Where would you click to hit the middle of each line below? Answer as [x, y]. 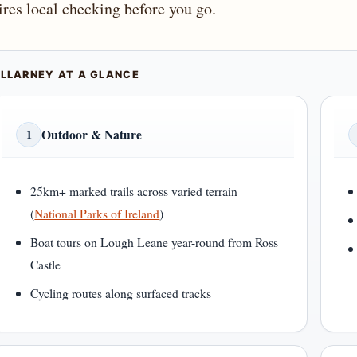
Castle [46, 265]
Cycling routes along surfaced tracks [121, 293]
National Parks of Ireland [97, 214]
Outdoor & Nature [92, 135]
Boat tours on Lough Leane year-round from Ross [155, 242]
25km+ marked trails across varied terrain [134, 191]
